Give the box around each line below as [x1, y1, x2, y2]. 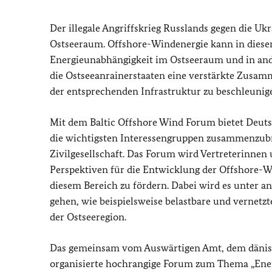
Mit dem [50, 115, 90, 128]
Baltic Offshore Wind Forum [90, 115, 216, 128]
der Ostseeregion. [50, 210, 126, 223]
